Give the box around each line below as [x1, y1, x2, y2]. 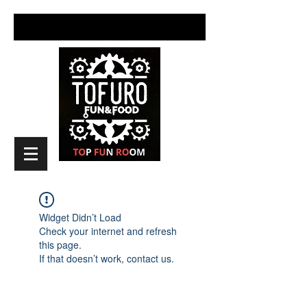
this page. [39, 238, 82, 251]
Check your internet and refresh [39, 224, 177, 238]
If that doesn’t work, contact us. [39, 251, 174, 265]
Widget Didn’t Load [39, 210, 121, 224]
